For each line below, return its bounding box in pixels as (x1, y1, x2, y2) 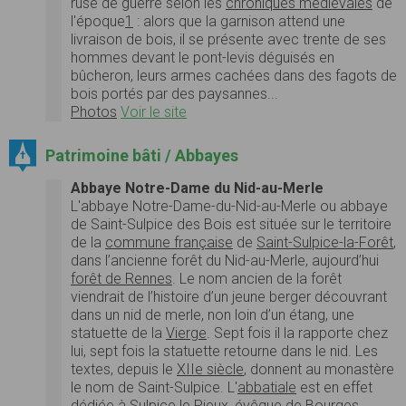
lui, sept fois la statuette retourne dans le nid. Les (71, 343, 378, 361)
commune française (105, 234, 233, 252)
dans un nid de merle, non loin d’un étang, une (71, 306, 354, 324)
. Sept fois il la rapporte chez (207, 324, 388, 343)
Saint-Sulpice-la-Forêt (256, 234, 393, 252)
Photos (71, 102, 117, 121)
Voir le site (121, 102, 187, 121)
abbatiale (237, 379, 296, 397)
